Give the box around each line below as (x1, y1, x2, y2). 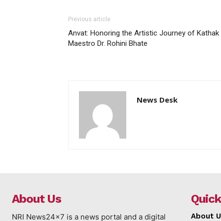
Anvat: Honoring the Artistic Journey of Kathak (68, 28, 219, 37)
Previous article (68, 15, 110, 23)
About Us (12, 191, 61, 206)
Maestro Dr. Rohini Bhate (68, 38, 147, 48)
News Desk (137, 94, 178, 105)
